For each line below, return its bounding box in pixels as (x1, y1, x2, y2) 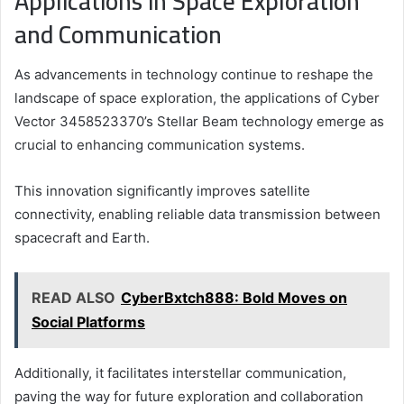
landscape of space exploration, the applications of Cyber (14, 89, 380, 107)
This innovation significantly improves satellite (14, 182, 310, 200)
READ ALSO (32, 289, 115, 308)
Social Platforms (32, 313, 145, 332)
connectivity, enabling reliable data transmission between (14, 206, 381, 224)
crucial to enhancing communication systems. (14, 136, 305, 154)
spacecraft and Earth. (14, 229, 150, 247)
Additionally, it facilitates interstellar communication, (14, 364, 346, 382)
